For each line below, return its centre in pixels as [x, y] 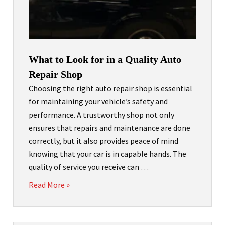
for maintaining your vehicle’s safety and [98, 102]
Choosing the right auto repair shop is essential [110, 89]
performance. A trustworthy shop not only [101, 115]
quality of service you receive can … [89, 167]
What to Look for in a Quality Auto [105, 60]
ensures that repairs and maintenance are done [109, 128]
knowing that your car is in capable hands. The [107, 154]
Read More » [49, 185]
